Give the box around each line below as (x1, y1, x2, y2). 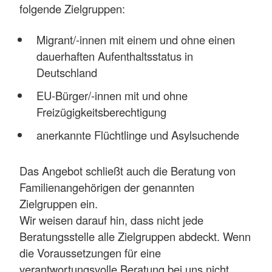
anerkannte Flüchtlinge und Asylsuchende (36, 126, 239, 143)
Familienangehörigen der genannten (19, 179, 194, 195)
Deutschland (36, 64, 97, 80)
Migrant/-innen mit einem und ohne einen (36, 31, 235, 47)
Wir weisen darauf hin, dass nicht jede (19, 212, 203, 228)
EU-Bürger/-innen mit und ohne (36, 87, 188, 103)
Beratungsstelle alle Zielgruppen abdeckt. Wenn (19, 228, 251, 245)
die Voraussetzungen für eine (19, 245, 161, 261)
